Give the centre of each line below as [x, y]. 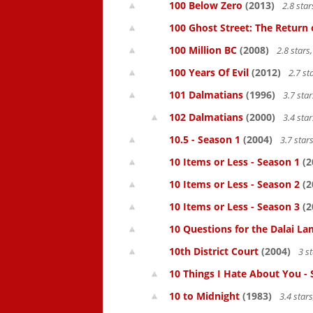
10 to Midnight [204, 296]
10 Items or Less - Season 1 [234, 162]
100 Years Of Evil [209, 72]
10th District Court [214, 251]
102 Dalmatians [206, 117]
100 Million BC [203, 50]
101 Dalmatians [206, 95]
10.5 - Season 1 [205, 139]
